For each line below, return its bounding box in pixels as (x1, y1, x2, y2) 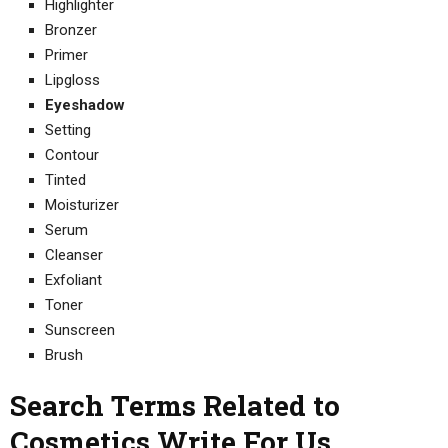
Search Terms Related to (10, 386, 340, 424)
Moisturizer (45, 195, 119, 214)
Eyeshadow (45, 95, 125, 114)
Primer (45, 45, 88, 64)
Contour (45, 145, 99, 164)
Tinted (45, 170, 86, 189)
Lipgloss (45, 70, 100, 89)
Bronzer (45, 20, 97, 39)
